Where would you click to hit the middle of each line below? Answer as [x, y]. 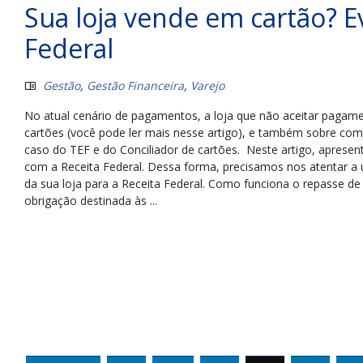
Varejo [207, 85]
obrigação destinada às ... [91, 200]
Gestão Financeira [135, 85]
